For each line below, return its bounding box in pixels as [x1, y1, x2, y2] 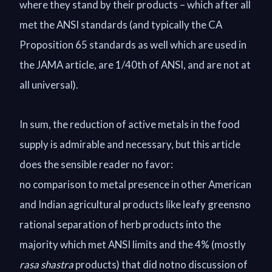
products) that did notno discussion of [75, 258, 248, 271]
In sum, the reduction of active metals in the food [19, 118, 240, 131]
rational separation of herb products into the [19, 218, 221, 231]
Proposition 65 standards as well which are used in [19, 38, 246, 51]
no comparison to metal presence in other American [19, 178, 251, 191]
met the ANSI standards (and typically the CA [19, 18, 222, 31]
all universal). [19, 78, 78, 91]
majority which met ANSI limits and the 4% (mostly [19, 238, 246, 251]
